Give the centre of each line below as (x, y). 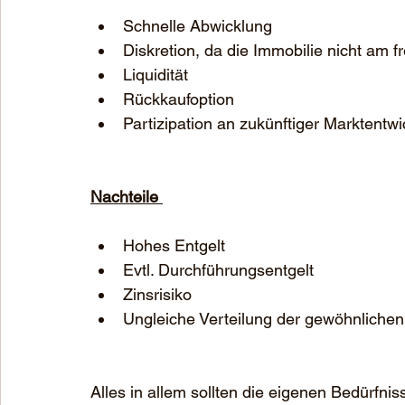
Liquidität (158, 75)
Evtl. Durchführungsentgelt (218, 270)
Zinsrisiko (157, 295)
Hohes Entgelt (174, 246)
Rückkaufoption (179, 99)
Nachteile (127, 197)
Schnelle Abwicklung (198, 26)
